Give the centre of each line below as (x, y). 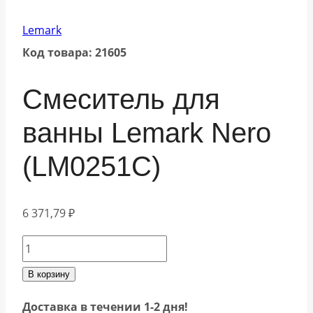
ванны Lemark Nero (147, 132)
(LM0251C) (92, 166)
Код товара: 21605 (74, 53)
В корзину (49, 274)
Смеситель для (121, 99)
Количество (54, 246)
